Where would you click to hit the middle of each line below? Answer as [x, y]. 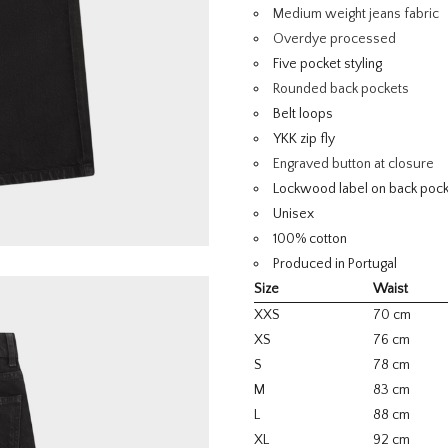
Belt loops [303, 114]
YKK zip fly [304, 139]
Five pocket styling [327, 64]
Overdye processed [334, 39]
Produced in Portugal [335, 264]
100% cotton [310, 239]
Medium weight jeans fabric [356, 14]
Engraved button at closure [353, 164]
